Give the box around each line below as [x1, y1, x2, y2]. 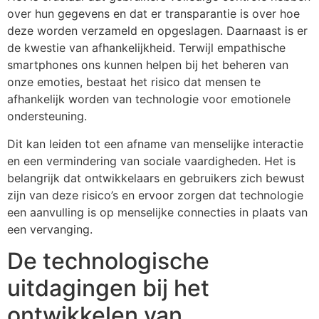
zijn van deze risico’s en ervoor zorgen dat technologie [7, 187, 303, 202]
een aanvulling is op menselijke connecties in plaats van [7, 204, 308, 219]
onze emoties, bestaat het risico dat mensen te [7, 75, 261, 90]
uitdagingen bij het [7, 274, 209, 303]
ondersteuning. [7, 109, 87, 124]
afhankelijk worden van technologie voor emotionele [7, 92, 291, 107]
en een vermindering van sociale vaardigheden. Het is [7, 153, 296, 168]
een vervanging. [7, 221, 93, 236]
